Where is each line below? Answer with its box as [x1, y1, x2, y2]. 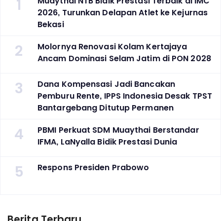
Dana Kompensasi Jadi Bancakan [37, 78, 175, 90]
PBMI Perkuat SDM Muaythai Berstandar [37, 124, 199, 136]
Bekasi [37, 19, 64, 31]
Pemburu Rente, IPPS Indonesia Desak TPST [37, 90, 213, 102]
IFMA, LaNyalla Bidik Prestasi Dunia [37, 136, 178, 148]
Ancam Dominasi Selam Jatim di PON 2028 [37, 53, 211, 65]
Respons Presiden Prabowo [37, 162, 149, 174]
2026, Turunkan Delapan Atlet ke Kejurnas [37, 7, 208, 19]
